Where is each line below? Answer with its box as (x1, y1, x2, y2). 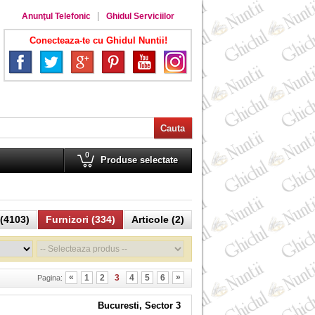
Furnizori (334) (46, 214, 115, 225)
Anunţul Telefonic (21, 11, 91, 21)
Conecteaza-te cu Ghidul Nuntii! (29, 35, 167, 46)
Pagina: (37, 274, 63, 282)
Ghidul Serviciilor (105, 11, 174, 21)
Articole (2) (131, 214, 184, 225)
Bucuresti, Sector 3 (98, 300, 181, 311)
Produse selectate (101, 155, 178, 165)
